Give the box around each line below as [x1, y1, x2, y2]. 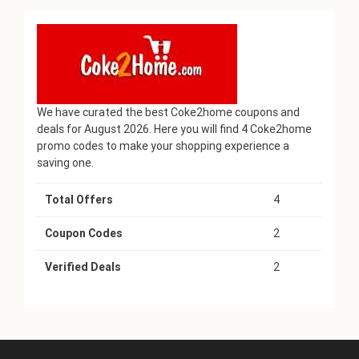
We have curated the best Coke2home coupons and [36, 105, 300, 120]
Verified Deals [45, 260, 122, 275]
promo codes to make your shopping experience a [36, 139, 289, 154]
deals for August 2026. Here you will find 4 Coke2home [36, 122, 312, 137]
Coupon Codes [45, 226, 123, 241]
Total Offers [45, 192, 114, 208]
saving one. [36, 155, 94, 171]
